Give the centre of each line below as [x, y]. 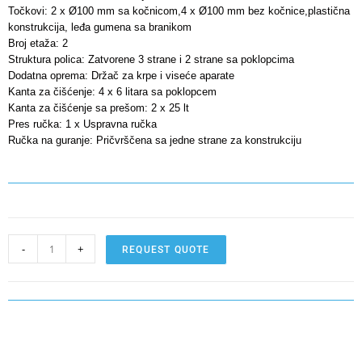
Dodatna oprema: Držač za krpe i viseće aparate [121, 76]
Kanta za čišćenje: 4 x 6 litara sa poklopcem [112, 92]
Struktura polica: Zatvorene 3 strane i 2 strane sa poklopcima [151, 60]
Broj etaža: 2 [38, 44]
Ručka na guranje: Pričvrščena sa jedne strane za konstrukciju [155, 141]
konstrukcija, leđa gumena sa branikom [100, 27]
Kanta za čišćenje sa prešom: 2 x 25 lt [99, 108]
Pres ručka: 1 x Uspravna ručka [82, 124]
